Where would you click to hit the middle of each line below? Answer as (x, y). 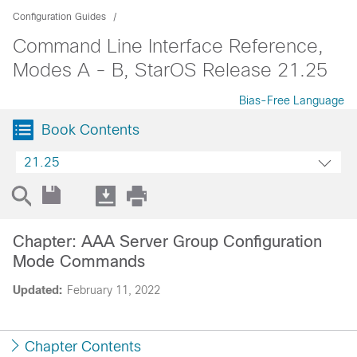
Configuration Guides (59, 17)
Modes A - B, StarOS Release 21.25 (170, 70)
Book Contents (90, 130)
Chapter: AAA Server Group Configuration (167, 241)
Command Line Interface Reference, (168, 46)
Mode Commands (79, 261)
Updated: (37, 290)
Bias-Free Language (292, 100)
